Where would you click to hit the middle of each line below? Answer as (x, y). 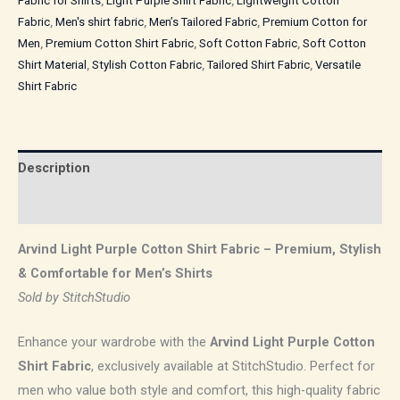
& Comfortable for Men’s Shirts (115, 273)
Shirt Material (52, 65)
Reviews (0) (54, 205)
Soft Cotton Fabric (248, 44)
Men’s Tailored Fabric (203, 22)
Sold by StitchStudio (74, 297)
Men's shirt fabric (100, 22)
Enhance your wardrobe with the (114, 342)
